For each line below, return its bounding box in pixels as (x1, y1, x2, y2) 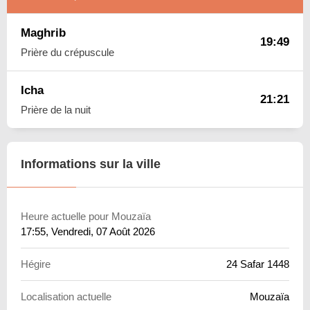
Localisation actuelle (21, 290, 111, 302)
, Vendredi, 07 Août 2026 (46, 225, 155, 237)
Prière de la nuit (21, 103, 91, 116)
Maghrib (21, 26, 66, 39)
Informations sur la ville (21, 156, 161, 171)
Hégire (21, 257, 51, 270)
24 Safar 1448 (226, 257, 289, 270)
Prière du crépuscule (21, 46, 114, 58)
